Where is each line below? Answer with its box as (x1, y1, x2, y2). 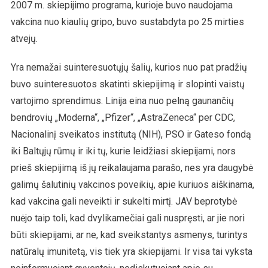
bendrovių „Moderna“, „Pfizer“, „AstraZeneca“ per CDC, (10, 111, 235, 123)
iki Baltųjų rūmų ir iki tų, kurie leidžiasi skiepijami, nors (10, 145, 236, 157)
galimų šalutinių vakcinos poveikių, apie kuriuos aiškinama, (10, 178, 254, 190)
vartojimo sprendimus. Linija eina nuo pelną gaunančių (10, 95, 234, 106)
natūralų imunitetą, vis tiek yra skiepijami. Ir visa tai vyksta (10, 245, 252, 257)
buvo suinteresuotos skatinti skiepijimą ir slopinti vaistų (10, 78, 245, 90)
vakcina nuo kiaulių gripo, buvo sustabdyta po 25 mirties (10, 16, 244, 28)
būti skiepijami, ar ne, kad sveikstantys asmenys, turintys (10, 229, 248, 240)
